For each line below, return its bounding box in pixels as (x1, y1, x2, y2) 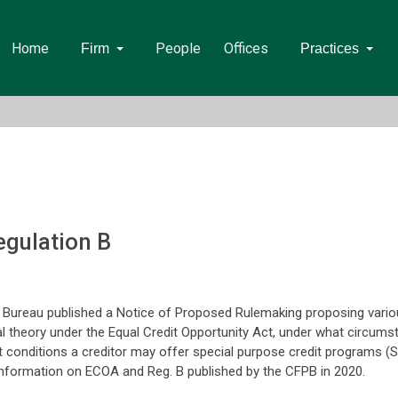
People (155, 40, 201, 57)
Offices (223, 40, 268, 57)
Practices (299, 41, 359, 56)
